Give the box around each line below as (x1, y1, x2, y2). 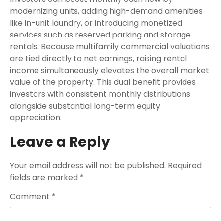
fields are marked (10, 172, 80, 183)
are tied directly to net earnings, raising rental (10, 53, 187, 64)
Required (168, 160, 202, 171)
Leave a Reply (10, 132, 110, 151)
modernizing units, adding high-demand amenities (10, 5, 203, 17)
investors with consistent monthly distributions (10, 88, 190, 100)
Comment (10, 191, 52, 202)
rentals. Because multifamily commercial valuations (10, 41, 210, 52)
